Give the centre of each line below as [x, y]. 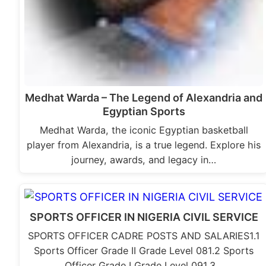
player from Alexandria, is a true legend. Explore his [144, 145]
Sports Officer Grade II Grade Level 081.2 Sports [144, 251]
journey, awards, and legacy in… [144, 160]
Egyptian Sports [144, 112]
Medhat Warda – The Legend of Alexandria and [144, 98]
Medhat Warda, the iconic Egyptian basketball [144, 130]
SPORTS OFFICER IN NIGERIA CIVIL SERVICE [144, 217]
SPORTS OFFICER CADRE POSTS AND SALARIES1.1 [144, 236]
